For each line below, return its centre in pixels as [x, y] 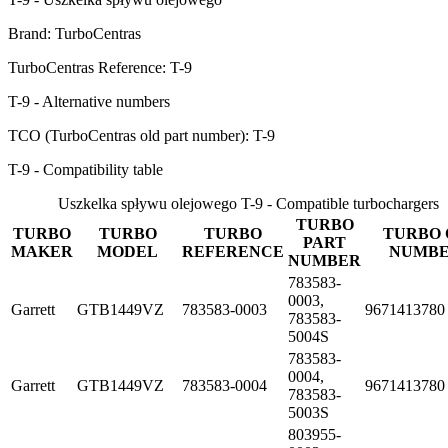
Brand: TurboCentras [74, 33]
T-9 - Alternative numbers [89, 101]
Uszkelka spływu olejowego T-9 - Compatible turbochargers [248, 203]
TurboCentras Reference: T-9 [100, 67]
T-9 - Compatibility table [85, 169]
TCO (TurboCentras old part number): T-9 [141, 135]
